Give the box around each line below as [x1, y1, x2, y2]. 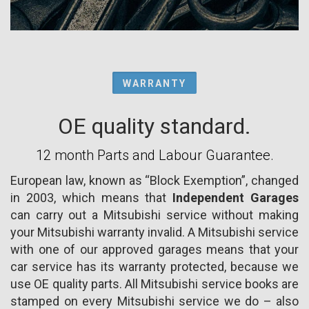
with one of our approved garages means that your [10, 241, 299, 257]
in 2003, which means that [10, 190, 173, 205]
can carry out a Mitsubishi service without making [10, 207, 299, 222]
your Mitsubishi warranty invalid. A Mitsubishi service [10, 224, 299, 239]
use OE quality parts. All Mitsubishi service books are [10, 276, 299, 291]
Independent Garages [172, 190, 299, 205]
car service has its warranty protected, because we [10, 259, 299, 274]
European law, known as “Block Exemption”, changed [10, 172, 299, 188]
